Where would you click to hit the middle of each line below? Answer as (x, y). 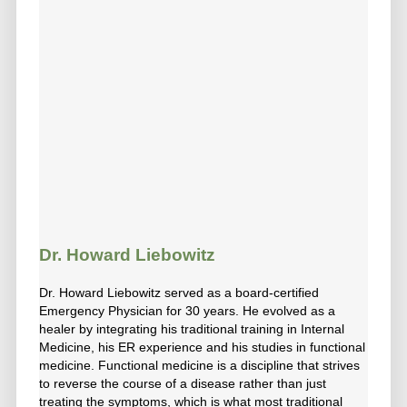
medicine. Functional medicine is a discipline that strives (199, 366)
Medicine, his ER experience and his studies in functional (202, 347)
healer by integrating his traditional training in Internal (192, 329)
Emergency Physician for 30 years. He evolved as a (187, 311)
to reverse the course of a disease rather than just (183, 384)
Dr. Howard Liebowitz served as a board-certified (179, 293)
